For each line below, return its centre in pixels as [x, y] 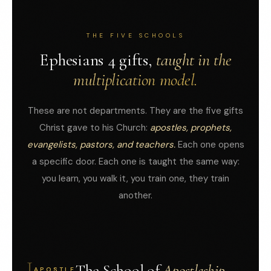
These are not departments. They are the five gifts [135, 111]
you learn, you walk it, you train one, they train [135, 179]
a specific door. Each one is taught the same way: [135, 162]
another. [135, 196]
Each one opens [210, 145]
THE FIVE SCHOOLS [135, 36]
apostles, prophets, [191, 128]
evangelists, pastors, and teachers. [101, 145]
